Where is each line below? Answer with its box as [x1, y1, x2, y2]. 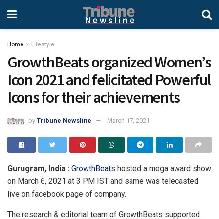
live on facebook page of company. [7, 189, 126, 198]
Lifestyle [31, 41, 54, 48]
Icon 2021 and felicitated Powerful [7, 70, 211, 89]
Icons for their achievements [7, 88, 180, 107]
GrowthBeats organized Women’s [7, 52, 211, 72]
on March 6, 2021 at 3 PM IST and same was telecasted [7, 176, 198, 186]
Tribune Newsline [37, 116, 91, 124]
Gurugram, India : [7, 163, 69, 173]
